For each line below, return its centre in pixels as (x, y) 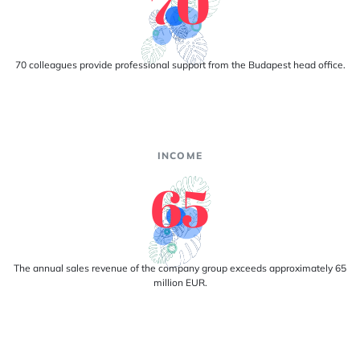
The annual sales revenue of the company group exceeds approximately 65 (180, 268)
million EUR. (180, 282)
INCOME (180, 155)
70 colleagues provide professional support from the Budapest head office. (180, 65)
